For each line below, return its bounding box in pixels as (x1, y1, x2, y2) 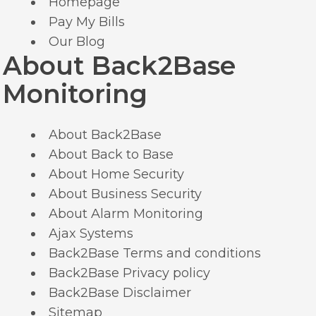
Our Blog (49, 33, 105, 49)
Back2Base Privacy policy (49, 265, 210, 281)
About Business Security (49, 186, 202, 202)
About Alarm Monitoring (49, 205, 203, 221)
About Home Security (49, 166, 184, 182)
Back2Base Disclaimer (49, 284, 191, 300)
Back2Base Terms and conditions (49, 245, 261, 261)
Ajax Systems (49, 225, 133, 241)
